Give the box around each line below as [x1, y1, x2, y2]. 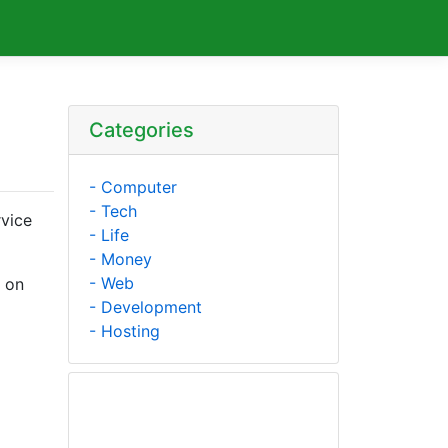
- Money [89, 249, 152, 269]
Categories [89, 118, 194, 142]
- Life [89, 225, 129, 245]
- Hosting [89, 321, 160, 341]
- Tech [89, 201, 137, 221]
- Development [89, 297, 202, 317]
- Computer [89, 177, 177, 197]
